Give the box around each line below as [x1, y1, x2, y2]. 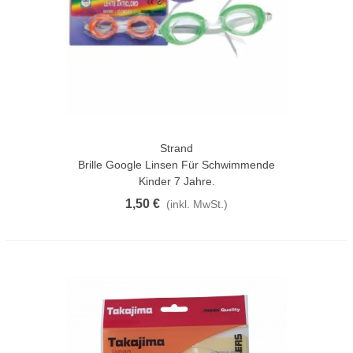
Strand [160, 141, 193, 154]
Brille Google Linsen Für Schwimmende [78, 158, 275, 171]
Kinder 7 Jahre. [138, 174, 215, 188]
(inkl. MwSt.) [166, 197, 228, 210]
